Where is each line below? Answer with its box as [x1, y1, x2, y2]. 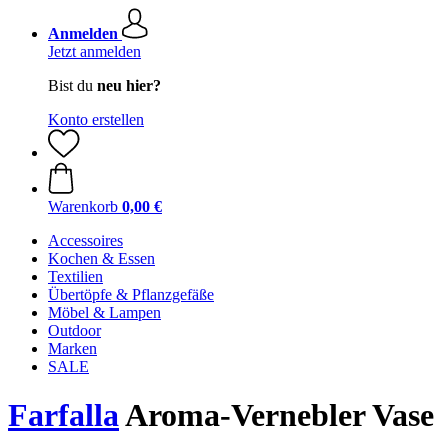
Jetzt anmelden [48, 43, 141, 60]
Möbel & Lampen [48, 304, 161, 321]
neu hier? [97, 77, 161, 94]
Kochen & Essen [48, 250, 155, 267]
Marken [48, 340, 97, 357]
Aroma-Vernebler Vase [119, 397, 434, 434]
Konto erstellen [48, 111, 144, 128]
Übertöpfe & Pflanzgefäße [48, 286, 214, 303]
